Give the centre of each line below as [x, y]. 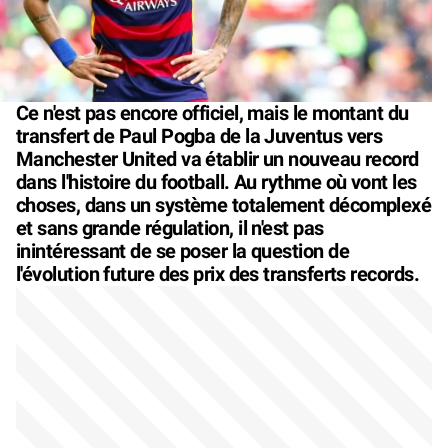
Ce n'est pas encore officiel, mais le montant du [212, 112]
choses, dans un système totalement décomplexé [224, 204]
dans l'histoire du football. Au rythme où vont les [216, 181]
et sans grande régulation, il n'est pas [170, 227]
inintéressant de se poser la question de [183, 250]
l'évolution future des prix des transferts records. [217, 273]
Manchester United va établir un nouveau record [217, 158]
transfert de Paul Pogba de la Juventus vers [199, 135]
